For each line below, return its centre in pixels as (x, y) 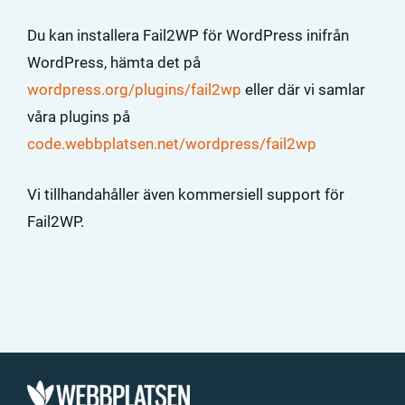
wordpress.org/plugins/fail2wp (134, 89)
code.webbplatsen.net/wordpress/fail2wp (172, 144)
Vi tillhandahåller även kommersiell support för (186, 194)
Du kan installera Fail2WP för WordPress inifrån (188, 35)
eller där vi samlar (303, 89)
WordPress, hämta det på (114, 62)
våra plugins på (79, 117)
